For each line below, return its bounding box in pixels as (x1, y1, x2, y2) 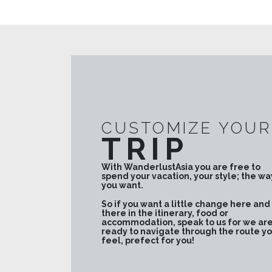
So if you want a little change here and (101, 199, 270, 209)
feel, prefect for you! (101, 235, 196, 245)
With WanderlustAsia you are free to (101, 161, 260, 172)
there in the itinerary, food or (101, 208, 228, 218)
